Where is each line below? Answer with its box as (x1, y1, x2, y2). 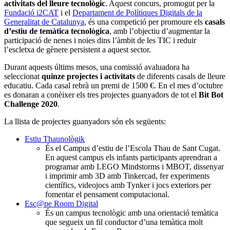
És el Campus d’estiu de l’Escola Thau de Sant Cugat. (45, 143, 220, 152)
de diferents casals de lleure (135, 71, 225, 81)
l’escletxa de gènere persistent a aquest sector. (4, 45, 151, 54)
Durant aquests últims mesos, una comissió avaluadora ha (4, 62, 189, 71)
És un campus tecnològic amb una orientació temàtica (45, 208, 218, 217)
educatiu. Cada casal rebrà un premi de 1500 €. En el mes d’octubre (4, 81, 223, 90)
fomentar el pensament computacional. (45, 189, 169, 199)
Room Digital (52, 199, 98, 208)
